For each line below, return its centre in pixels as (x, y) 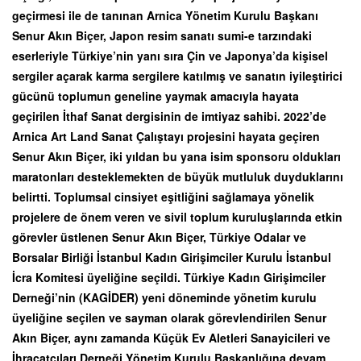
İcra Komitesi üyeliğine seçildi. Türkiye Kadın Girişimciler (169, 277)
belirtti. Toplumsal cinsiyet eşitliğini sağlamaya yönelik (163, 196)
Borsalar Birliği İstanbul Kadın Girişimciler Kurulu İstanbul (172, 257)
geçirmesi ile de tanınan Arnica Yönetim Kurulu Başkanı (165, 15)
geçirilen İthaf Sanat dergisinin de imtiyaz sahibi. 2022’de (169, 116)
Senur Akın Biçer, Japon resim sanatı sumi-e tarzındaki (162, 35)
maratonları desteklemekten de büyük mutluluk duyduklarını (178, 176)
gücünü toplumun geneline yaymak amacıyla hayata (156, 95)
